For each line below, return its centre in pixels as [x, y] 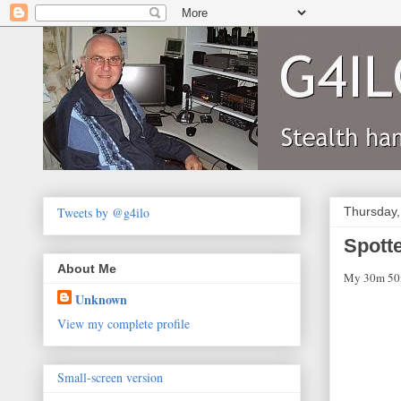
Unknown [101, 300]
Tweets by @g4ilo [103, 213]
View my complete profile [124, 324]
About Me [87, 269]
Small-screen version [110, 378]
